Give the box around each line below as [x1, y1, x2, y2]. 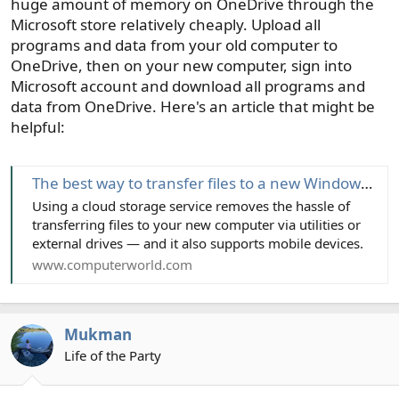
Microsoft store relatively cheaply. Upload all [11, 14, 321, 36]
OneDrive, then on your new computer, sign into [11, 55, 352, 77]
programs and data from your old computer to [11, 35, 338, 56]
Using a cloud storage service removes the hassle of [32, 196, 350, 215]
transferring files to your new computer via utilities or [32, 215, 361, 233]
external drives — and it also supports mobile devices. [32, 233, 363, 252]
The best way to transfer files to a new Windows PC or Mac [32, 172, 361, 193]
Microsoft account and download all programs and [11, 76, 365, 97]
